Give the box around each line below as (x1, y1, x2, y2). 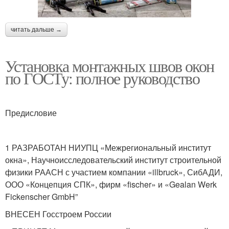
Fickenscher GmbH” (5, 190, 78, 202)
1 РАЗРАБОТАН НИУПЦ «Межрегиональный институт (5, 141, 211, 153)
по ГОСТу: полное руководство (5, 66, 200, 89)
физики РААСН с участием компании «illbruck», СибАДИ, (5, 166, 222, 178)
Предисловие (5, 106, 57, 119)
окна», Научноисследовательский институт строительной (5, 153, 221, 166)
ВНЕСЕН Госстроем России (5, 208, 111, 220)
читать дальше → (11, 26, 62, 33)
